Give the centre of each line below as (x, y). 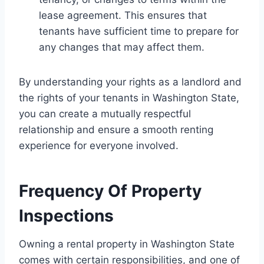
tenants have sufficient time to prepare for (139, 31)
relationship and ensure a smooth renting (116, 129)
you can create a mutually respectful (105, 113)
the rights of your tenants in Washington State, (129, 98)
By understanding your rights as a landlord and (130, 82)
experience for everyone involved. (99, 145)
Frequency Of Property (110, 191)
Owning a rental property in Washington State (127, 244)
